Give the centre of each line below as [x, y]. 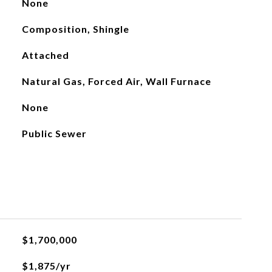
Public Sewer [54, 133]
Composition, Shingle [75, 29]
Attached [45, 55]
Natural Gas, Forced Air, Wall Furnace [116, 81]
